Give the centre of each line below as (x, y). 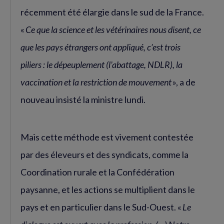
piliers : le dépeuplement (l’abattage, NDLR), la (101, 65)
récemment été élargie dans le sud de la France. (112, 12)
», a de (184, 82)
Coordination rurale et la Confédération (97, 172)
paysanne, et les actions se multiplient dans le (108, 190)
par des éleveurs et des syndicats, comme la (104, 155)
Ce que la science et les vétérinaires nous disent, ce (113, 30)
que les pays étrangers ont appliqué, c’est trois (100, 47)
